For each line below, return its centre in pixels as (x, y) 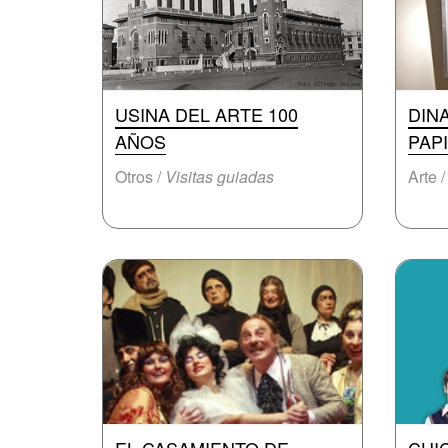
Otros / (140, 176)
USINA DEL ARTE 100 (206, 114)
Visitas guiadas (219, 176)
